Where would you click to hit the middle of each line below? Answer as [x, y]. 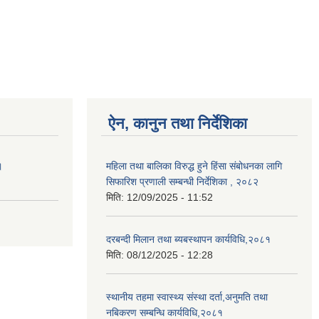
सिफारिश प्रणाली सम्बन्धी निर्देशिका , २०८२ [182, 182]
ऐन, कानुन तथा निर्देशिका [178, 124]
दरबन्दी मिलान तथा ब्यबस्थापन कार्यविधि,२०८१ [188, 239]
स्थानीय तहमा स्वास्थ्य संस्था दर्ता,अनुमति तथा [187, 297]
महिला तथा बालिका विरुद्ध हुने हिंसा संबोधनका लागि [194, 166]
